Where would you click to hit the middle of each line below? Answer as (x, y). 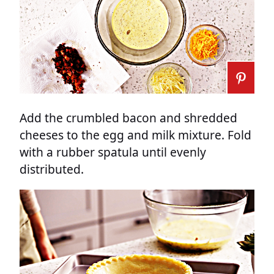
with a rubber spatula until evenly (113, 152)
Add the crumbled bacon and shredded (128, 117)
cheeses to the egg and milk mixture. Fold (135, 135)
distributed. (52, 169)
